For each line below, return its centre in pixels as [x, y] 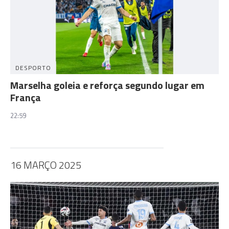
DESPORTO [33, 67]
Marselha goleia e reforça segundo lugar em [107, 85]
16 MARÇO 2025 [46, 165]
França [26, 97]
